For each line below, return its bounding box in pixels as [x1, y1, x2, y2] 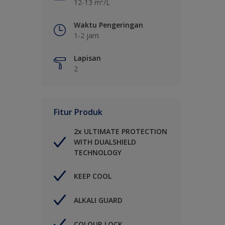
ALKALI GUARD [74, 195, 123, 205]
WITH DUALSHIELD [74, 137, 136, 147]
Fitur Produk [54, 106, 102, 118]
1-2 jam [74, 31, 99, 40]
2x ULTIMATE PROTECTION [74, 127, 167, 136]
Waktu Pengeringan [74, 20, 143, 30]
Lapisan [74, 53, 101, 63]
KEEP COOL [74, 171, 111, 181]
